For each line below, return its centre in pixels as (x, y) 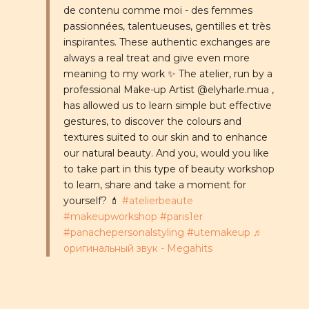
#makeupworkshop (110, 216)
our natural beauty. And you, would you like (166, 153)
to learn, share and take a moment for (154, 185)
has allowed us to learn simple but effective (167, 105)
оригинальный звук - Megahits (138, 248)
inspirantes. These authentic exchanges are (167, 42)
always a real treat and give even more (156, 58)
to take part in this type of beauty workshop (169, 169)
